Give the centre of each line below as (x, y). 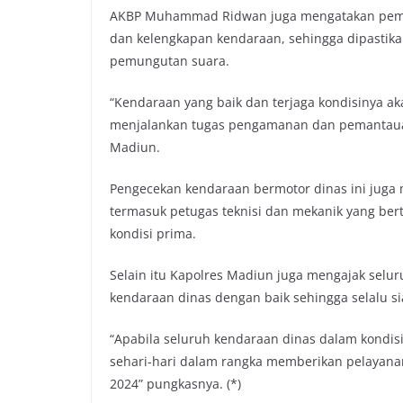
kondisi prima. (153, 234)
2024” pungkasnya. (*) (175, 384)
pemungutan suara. (170, 61)
